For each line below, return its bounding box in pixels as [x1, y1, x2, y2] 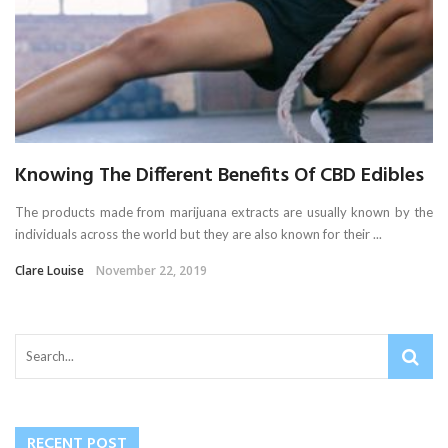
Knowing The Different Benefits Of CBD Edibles [15, 159, 424, 192]
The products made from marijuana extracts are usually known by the [15, 203, 433, 220]
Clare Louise [15, 261, 84, 279]
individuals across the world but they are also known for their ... [15, 225, 382, 242]
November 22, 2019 [96, 261, 207, 279]
